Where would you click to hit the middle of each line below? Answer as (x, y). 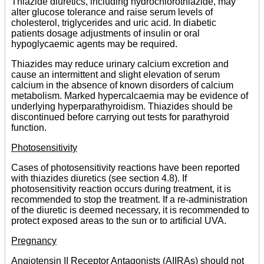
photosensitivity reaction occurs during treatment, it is (121, 189)
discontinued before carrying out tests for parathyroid (120, 117)
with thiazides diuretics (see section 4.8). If (99, 179)
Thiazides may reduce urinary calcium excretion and (120, 64)
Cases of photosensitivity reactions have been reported (126, 168)
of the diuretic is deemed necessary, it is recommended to (130, 210)
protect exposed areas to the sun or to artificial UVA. (119, 221)
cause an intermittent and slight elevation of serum (115, 75)
